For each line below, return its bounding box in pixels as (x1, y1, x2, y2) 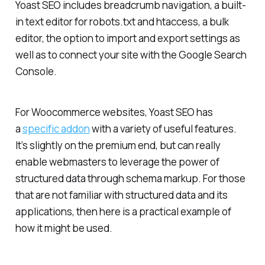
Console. (15, 64, 57, 78)
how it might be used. (15, 221, 114, 235)
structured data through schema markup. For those (15, 171, 245, 185)
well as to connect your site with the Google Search (15, 47, 247, 62)
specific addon (22, 121, 90, 135)
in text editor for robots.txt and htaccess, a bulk (15, 14, 229, 28)
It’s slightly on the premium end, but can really (15, 138, 221, 152)
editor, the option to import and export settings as (15, 31, 240, 45)
